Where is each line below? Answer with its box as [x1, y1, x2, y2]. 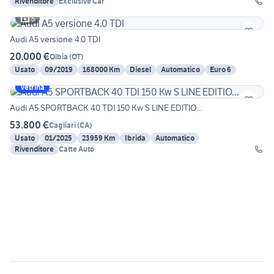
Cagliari [49, 120, 76, 130]
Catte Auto [59, 144, 94, 154]
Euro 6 [210, 65, 231, 75]
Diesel [130, 65, 151, 75]
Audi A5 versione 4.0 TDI [10, 34, 100, 45]
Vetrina [20, 83, 45, 92]
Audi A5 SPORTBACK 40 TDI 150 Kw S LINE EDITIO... [10, 102, 202, 114]
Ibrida [125, 133, 146, 143]
